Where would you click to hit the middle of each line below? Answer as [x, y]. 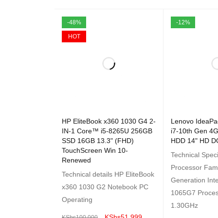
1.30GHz [185, 206]
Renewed [76, 160]
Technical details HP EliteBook [108, 174]
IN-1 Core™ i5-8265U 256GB [107, 131]
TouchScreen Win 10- [95, 151]
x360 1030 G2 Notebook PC [105, 187]
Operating [77, 200]
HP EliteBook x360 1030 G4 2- [109, 121]
